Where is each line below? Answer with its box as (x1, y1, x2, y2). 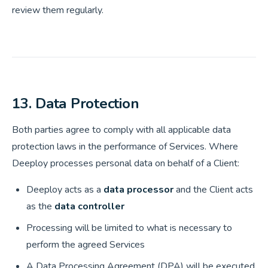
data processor (103, 183, 173, 196)
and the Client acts (173, 183, 253, 196)
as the (26, 200, 54, 213)
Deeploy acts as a (26, 183, 103, 196)
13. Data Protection (12, 94, 139, 113)
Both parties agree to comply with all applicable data (12, 123, 231, 136)
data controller (54, 200, 124, 213)
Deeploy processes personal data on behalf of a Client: (12, 157, 239, 170)
